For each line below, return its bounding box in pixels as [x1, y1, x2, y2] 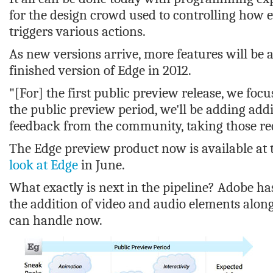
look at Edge [9, 157, 78, 173]
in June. [78, 157, 125, 173]
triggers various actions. [9, 23, 146, 40]
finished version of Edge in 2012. [9, 62, 191, 79]
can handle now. [9, 212, 102, 229]
